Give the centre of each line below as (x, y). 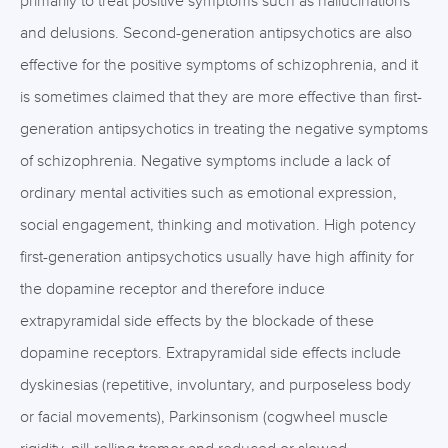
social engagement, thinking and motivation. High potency (218, 225)
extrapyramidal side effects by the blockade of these (197, 321)
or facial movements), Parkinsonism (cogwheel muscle (204, 417)
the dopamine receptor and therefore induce (172, 289)
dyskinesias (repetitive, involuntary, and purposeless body (215, 385)
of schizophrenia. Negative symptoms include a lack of (205, 161)
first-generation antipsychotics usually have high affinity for (217, 257)
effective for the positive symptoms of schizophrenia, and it (219, 65)
